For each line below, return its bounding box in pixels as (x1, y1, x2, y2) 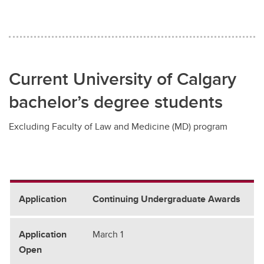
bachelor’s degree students (9, 88, 226, 114)
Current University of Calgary (9, 65, 236, 91)
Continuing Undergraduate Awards (93, 192, 240, 206)
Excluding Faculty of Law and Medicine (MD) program (9, 119, 227, 133)
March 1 (93, 227, 123, 241)
